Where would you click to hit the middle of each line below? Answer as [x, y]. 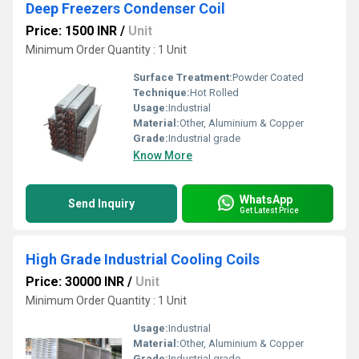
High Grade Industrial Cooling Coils [143, 259]
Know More [163, 155]
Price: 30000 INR [75, 282]
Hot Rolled [214, 93]
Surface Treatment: [183, 77]
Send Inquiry [101, 204]
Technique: [161, 93]
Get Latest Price [269, 210]
